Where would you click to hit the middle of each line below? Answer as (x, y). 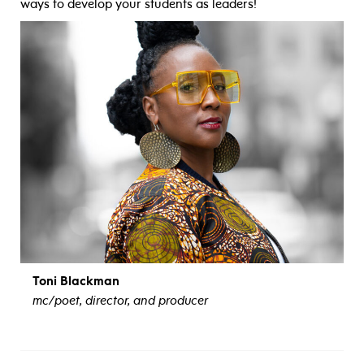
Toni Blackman (76, 282)
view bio (182, 327)
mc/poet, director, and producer (120, 301)
